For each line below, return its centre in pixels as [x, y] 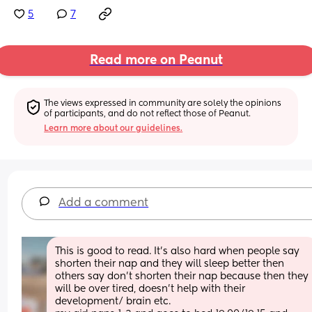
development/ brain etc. [115, 301]
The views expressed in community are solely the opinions [163, 103]
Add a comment [104, 203]
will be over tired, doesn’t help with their [150, 289]
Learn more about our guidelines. [114, 128]
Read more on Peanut [156, 61]
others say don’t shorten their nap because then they [182, 276]
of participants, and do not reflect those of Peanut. [148, 114]
